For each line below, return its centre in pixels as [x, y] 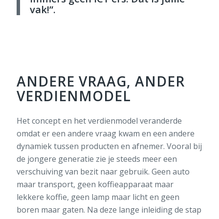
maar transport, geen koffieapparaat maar [95, 185]
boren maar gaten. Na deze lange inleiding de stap [109, 210]
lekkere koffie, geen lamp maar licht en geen [98, 197]
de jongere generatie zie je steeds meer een [97, 159]
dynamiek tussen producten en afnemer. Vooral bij [109, 146]
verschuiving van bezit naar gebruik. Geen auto [103, 172]
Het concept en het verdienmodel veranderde [99, 121]
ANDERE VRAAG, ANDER [100, 81]
